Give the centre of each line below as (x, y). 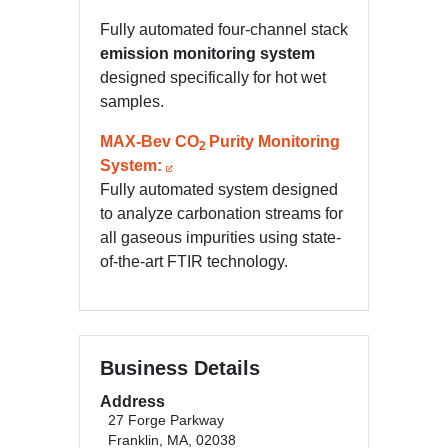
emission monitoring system (207, 53)
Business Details (180, 367)
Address (132, 401)
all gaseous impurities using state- (220, 237)
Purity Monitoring (274, 141)
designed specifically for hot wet (213, 77)
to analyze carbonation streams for (221, 213)
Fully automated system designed (219, 189)
